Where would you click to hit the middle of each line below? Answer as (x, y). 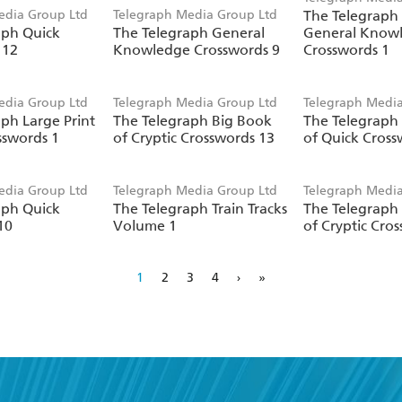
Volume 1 (145, 226)
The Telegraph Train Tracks (201, 209)
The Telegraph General (189, 33)
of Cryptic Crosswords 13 (194, 138)
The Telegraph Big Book (193, 121)
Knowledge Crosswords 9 (197, 50)
